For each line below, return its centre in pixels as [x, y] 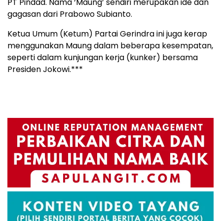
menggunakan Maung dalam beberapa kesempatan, [110, 45]
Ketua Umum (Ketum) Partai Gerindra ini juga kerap [107, 34]
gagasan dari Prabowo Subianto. [70, 14]
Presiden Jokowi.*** [45, 69]
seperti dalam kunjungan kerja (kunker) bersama [103, 57]
